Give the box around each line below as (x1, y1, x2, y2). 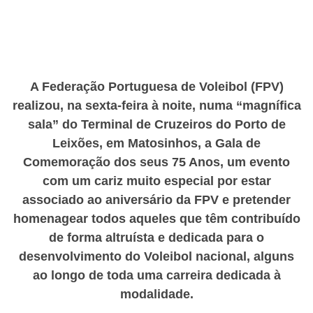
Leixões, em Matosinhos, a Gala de (52, 136, 261, 150)
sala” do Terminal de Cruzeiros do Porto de (27, 117, 286, 131)
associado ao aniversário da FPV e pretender (22, 192, 291, 207)
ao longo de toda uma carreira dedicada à (32, 268, 281, 282)
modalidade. (119, 286, 194, 301)
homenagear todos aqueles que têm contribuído (13, 211, 300, 226)
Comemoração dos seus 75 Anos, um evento (23, 154, 290, 169)
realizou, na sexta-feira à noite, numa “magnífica (12, 98, 301, 112)
